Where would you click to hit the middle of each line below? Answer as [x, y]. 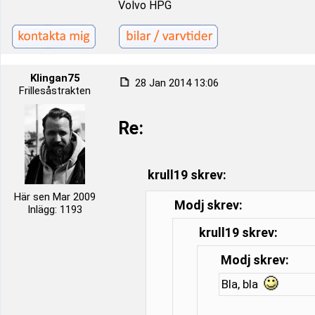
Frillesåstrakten [55, 91]
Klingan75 [55, 78]
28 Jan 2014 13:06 [175, 83]
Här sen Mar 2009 [55, 197]
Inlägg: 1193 [55, 210]
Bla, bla [241, 284]
